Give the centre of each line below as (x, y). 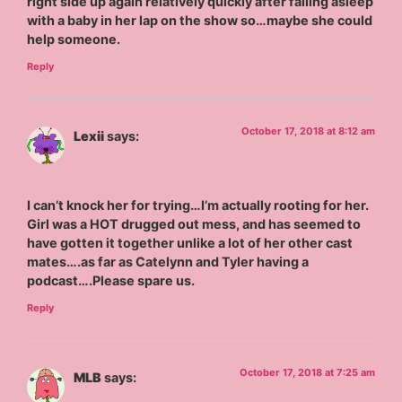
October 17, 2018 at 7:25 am (307, 372)
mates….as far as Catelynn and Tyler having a (168, 262)
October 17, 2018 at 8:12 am (308, 131)
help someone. (74, 39)
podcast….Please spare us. (111, 281)
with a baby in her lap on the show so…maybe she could (200, 21)
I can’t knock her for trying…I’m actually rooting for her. (198, 205)
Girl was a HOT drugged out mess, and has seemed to (194, 224)
